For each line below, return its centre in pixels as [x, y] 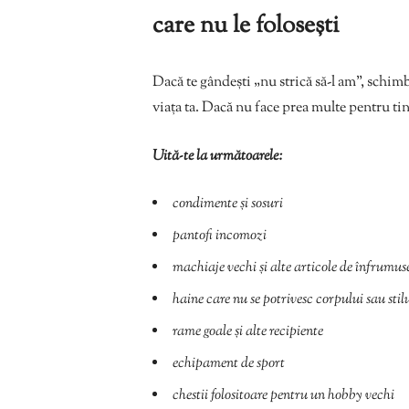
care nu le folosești [246, 26]
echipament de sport [229, 363]
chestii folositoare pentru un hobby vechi [283, 395]
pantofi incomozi [220, 236]
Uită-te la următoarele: [218, 156]
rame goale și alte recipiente [248, 331]
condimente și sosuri [228, 204]
